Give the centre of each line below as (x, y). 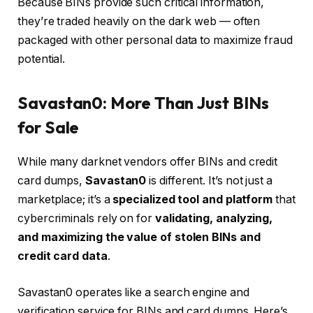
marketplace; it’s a (65, 199)
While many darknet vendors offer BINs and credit (148, 161)
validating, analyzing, (214, 218)
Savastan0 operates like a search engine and (133, 292)
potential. (42, 59)
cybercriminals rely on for (86, 218)
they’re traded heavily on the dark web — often (139, 21)
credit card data (63, 256)
